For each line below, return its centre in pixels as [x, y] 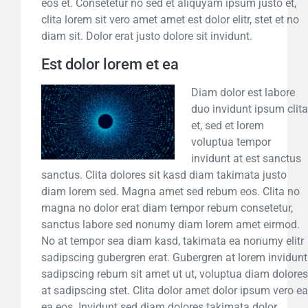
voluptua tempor [231, 142]
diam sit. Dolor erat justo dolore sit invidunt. [147, 36]
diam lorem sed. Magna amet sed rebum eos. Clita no [170, 192]
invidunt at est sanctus [246, 159]
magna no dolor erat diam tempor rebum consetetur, [167, 208]
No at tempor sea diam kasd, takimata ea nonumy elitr [173, 241]
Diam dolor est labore [243, 93]
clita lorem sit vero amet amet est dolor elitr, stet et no [170, 20]
